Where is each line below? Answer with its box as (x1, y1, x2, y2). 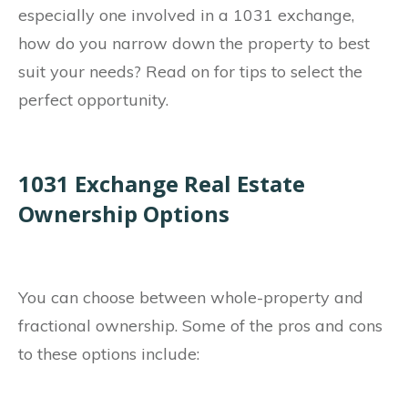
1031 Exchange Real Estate (18, 168, 305, 199)
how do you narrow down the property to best (18, 33, 370, 55)
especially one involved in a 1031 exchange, (18, 5, 354, 26)
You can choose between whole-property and (18, 287, 363, 309)
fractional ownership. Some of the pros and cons (18, 315, 382, 337)
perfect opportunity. (18, 89, 168, 111)
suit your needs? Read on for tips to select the (18, 61, 362, 83)
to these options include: (18, 343, 199, 365)
